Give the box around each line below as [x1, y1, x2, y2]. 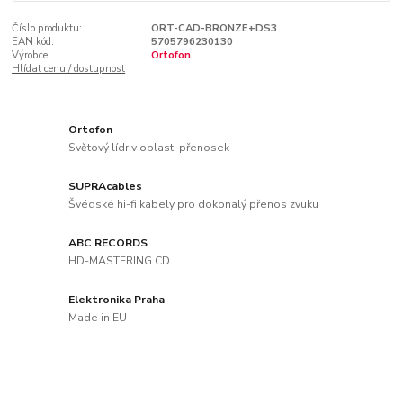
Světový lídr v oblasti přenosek [68, 140, 230, 156]
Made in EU [68, 309, 128, 325]
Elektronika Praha [68, 292, 166, 308]
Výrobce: [12, 48, 51, 62]
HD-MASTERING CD [68, 253, 171, 268]
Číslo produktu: [12, 21, 83, 35]
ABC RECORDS [68, 236, 148, 251]
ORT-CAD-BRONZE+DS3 [150, 21, 277, 35]
